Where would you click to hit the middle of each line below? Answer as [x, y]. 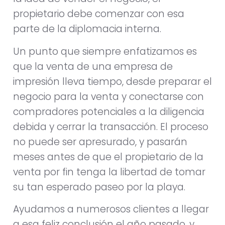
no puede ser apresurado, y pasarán [100, 142]
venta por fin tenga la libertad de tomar [109, 172]
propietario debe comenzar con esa [99, 14]
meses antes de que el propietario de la [108, 157]
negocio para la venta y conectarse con [108, 96]
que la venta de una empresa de [93, 66]
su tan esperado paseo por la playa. [99, 187]
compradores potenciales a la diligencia [109, 111]
